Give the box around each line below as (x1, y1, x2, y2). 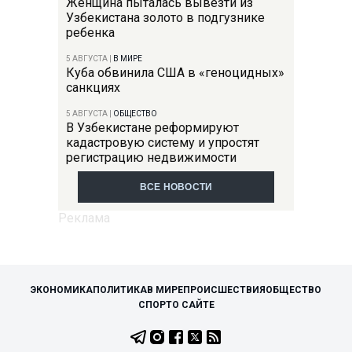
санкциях (66, 79, 120, 95)
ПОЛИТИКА (93, 284, 147, 295)
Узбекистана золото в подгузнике (66, 9, 265, 25)
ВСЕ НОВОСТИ (139, 181, 213, 192)
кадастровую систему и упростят (66, 134, 259, 150)
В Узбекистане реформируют (66, 119, 239, 135)
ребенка (66, 24, 115, 40)
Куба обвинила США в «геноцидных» (66, 64, 284, 80)
